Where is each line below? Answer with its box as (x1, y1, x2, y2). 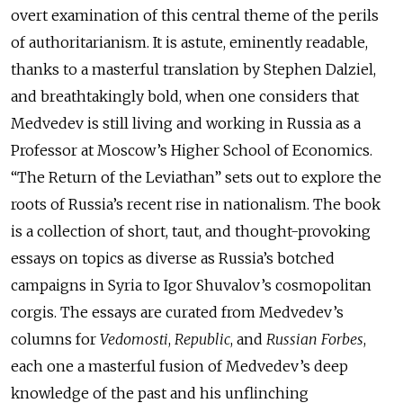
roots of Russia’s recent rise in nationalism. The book (11, 195, 381, 214)
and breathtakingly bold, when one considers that (11, 87, 359, 106)
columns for (11, 330, 100, 349)
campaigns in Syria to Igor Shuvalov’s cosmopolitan (11, 276, 372, 295)
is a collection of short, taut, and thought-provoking (11, 222, 371, 241)
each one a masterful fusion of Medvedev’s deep (11, 357, 348, 376)
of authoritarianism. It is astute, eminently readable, (11, 33, 368, 52)
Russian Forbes (266, 330, 363, 349)
